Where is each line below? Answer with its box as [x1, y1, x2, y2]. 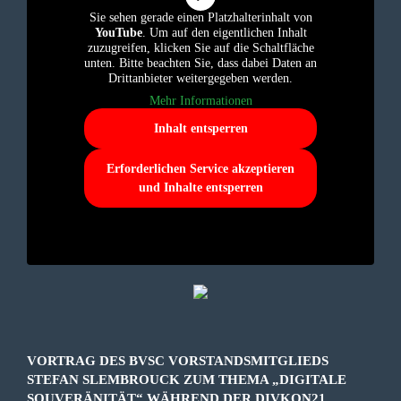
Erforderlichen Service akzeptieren [107, 161, 294, 175]
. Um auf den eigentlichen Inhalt [141, 25, 307, 39]
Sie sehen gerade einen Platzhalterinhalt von [89, 10, 312, 24]
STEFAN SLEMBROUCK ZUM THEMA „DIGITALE [27, 371, 346, 387]
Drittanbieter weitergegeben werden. [108, 71, 293, 85]
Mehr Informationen [149, 93, 252, 107]
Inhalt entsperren [153, 121, 248, 135]
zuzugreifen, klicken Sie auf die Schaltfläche [87, 40, 314, 55]
